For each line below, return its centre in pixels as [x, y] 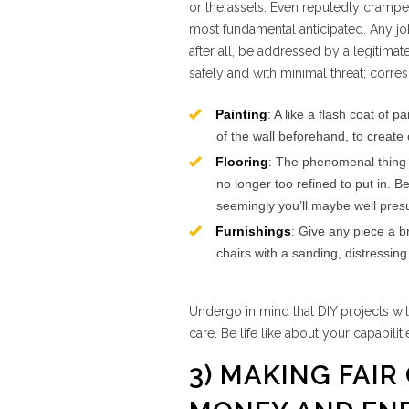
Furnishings [253, 231]
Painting [241, 114]
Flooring [242, 162]
